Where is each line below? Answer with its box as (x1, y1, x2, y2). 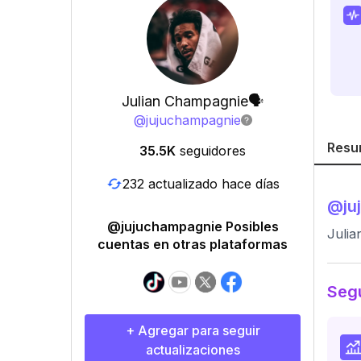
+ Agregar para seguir (125, 322, 260, 338)
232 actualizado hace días (122, 175, 280, 192)
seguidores (180, 143, 246, 159)
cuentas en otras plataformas (98, 236, 288, 252)
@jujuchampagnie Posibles (106, 218, 279, 234)
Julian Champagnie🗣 (122, 93, 263, 110)
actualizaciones (145, 342, 240, 358)
